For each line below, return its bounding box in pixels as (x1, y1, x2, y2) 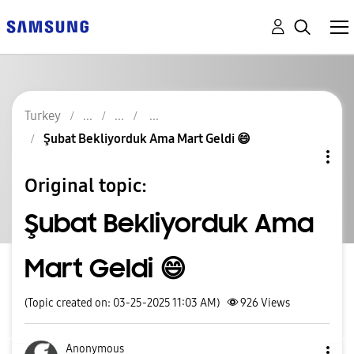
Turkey (24, 108, 61, 123)
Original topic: (24, 174, 147, 197)
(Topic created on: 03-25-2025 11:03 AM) (24, 296, 220, 310)
